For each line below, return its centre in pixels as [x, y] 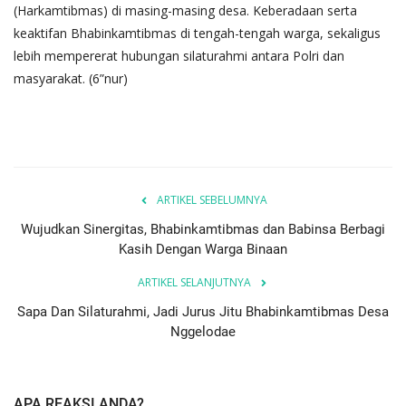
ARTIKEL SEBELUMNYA [212, 200]
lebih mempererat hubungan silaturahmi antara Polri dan [179, 56]
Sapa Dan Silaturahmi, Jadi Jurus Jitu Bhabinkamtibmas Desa [203, 312]
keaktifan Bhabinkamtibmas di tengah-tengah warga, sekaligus [197, 34]
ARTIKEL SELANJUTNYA [194, 283]
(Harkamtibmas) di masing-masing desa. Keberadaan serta [185, 11]
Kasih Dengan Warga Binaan [203, 250]
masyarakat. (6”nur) [71, 79]
